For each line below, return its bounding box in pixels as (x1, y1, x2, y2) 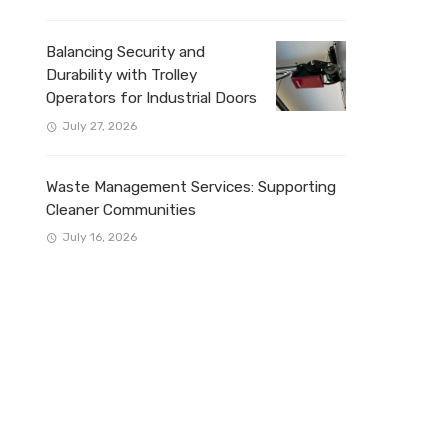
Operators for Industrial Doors (46, 89, 257, 108)
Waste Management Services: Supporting (46, 177, 336, 196)
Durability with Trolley (46, 66, 197, 85)
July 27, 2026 (61, 118, 137, 133)
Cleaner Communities (46, 200, 196, 219)
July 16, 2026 (61, 229, 137, 244)
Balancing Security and (46, 43, 205, 62)
